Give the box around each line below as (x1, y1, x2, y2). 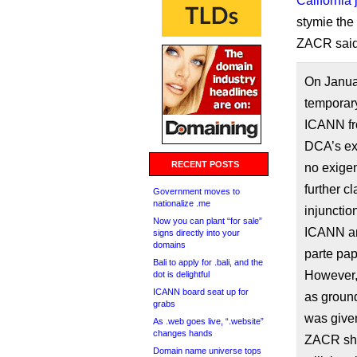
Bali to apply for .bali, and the (153, 257, 263, 267)
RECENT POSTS (171, 159, 239, 169)
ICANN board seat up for (153, 287, 249, 296)
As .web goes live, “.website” (153, 316, 264, 326)
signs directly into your (153, 228, 240, 237)
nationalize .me (153, 198, 210, 208)
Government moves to (153, 186, 240, 196)
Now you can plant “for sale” (153, 216, 262, 226)
